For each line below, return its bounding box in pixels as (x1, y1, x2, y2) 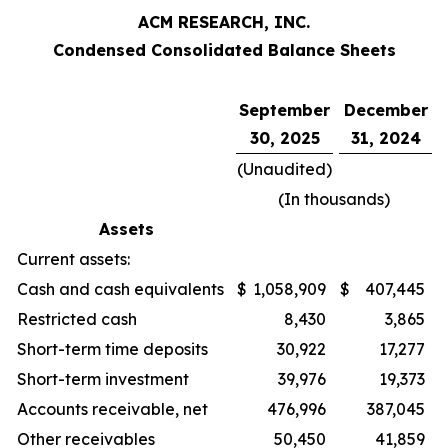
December (343, 100, 428, 120)
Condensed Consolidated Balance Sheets (52, 40, 396, 60)
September (239, 100, 330, 120)
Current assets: (17, 249, 130, 269)
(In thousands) (278, 189, 390, 209)
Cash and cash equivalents (17, 279, 224, 299)
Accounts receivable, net (17, 399, 208, 419)
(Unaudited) (237, 159, 332, 179)
